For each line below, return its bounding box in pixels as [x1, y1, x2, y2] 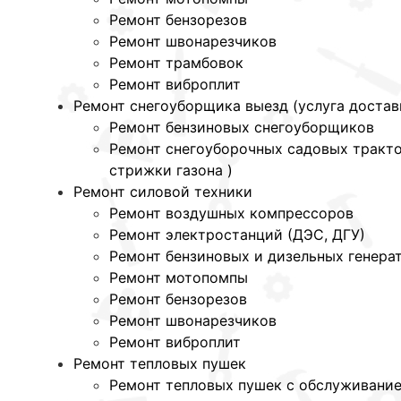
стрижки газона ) [109, 161, 233, 180]
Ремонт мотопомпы [109, 269, 248, 287]
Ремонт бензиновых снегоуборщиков [109, 118, 374, 137]
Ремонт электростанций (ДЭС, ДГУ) [109, 226, 365, 244]
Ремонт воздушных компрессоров [109, 204, 354, 223]
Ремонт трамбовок [109, 54, 243, 73]
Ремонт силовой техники [73, 183, 252, 201]
